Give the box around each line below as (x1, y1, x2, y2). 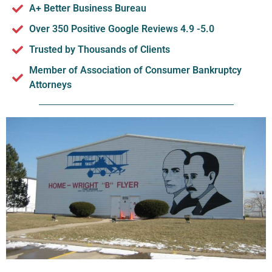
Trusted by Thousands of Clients (29, 43, 170, 55)
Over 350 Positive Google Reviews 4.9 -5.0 (29, 22, 214, 35)
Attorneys (29, 78, 72, 90)
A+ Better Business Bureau (29, 2, 146, 14)
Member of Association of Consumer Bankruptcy (29, 64, 242, 76)
